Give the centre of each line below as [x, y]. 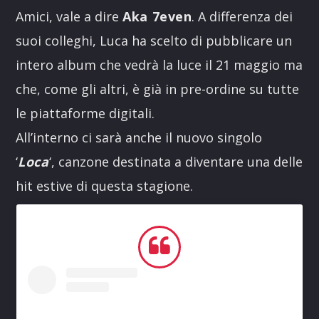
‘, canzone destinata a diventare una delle [176, 161]
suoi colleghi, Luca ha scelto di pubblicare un [154, 40]
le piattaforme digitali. [85, 113]
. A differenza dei [242, 16]
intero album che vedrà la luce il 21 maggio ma [159, 64]
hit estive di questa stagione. [105, 185]
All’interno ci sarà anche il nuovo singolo [139, 137]
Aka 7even [157, 16]
